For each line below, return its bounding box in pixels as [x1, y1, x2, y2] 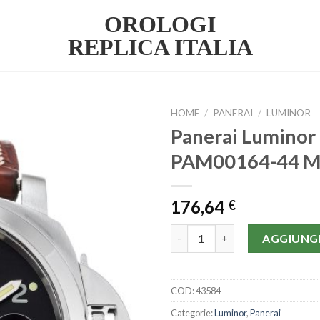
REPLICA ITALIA [67, 34, 253, 60]
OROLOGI [104, 11, 216, 37]
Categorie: [171, 306, 214, 319]
